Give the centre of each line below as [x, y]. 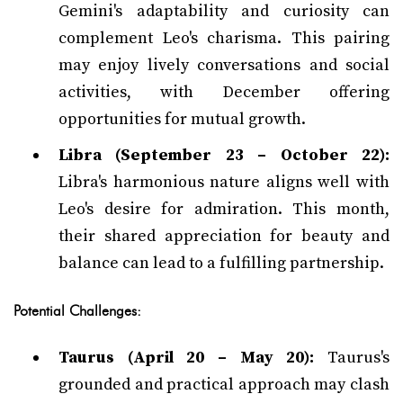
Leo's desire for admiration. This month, [224, 209]
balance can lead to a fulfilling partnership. [221, 263]
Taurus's [352, 358]
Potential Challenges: [77, 311]
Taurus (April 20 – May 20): [187, 358]
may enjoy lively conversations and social [224, 65]
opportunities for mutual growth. [182, 119]
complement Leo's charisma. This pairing [224, 38]
